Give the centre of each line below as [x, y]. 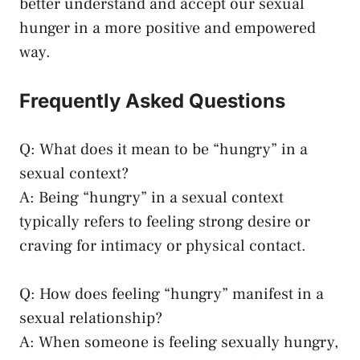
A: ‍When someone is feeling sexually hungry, [179, 343]
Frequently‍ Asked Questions [152, 101]
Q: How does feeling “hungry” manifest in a [172, 295]
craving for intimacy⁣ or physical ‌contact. [163, 246]
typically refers [72, 222]
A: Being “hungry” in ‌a [100, 198]
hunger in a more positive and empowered [168, 29]
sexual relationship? [91, 319]
